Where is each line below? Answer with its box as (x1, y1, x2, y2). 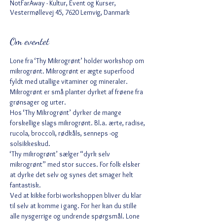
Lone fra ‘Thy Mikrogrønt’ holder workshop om (10, 56, 146, 65)
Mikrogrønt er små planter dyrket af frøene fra (10, 87, 145, 96)
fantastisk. (10, 181, 41, 189)
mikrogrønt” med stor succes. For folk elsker (10, 160, 142, 169)
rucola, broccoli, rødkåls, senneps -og (10, 129, 120, 138)
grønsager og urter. (10, 98, 66, 107)
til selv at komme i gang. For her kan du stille (10, 201, 138, 210)
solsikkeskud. (10, 139, 50, 148)
